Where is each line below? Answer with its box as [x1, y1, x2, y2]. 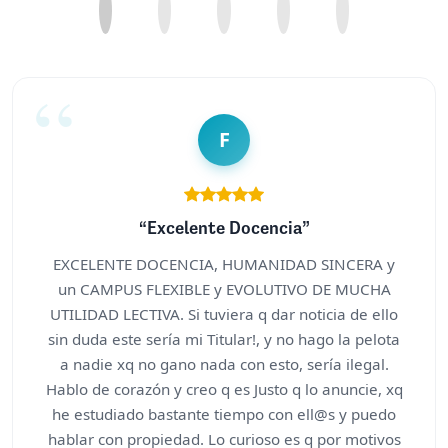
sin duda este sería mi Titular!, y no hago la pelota [48, 328, 400, 349]
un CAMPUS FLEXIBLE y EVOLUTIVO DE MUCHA [57, 278, 391, 299]
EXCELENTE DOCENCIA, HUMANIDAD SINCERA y [53, 253, 395, 274]
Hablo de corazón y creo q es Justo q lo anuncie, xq [45, 378, 403, 399]
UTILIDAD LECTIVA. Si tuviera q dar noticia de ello [50, 303, 398, 324]
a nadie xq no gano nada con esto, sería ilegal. [59, 353, 389, 374]
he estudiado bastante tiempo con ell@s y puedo [52, 403, 396, 424]
